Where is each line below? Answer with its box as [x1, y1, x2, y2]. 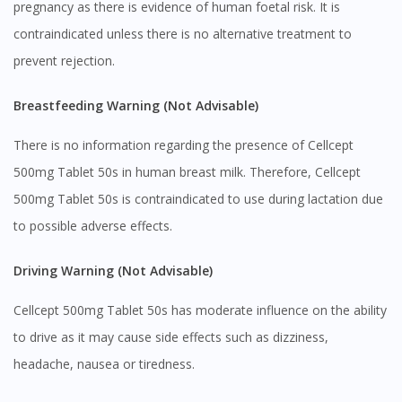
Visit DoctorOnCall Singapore [41, 179, 214, 197]
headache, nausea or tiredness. [13, 354, 195, 372]
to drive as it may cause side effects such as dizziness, [13, 328, 328, 345]
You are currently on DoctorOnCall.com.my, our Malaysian [31, 293, 371, 310]
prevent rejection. [13, 51, 115, 69]
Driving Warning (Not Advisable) [22, 261, 213, 279]
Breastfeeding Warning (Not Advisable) [22, 96, 258, 114]
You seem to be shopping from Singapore [66, 237, 336, 255]
